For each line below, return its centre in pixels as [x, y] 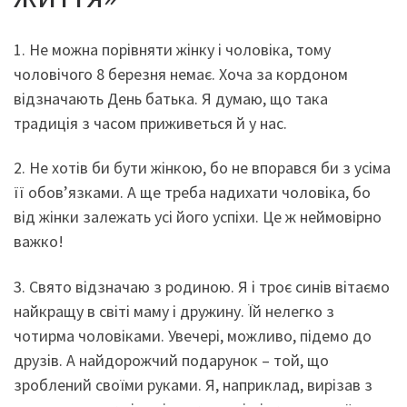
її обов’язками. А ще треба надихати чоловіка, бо [192, 193]
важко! [39, 242]
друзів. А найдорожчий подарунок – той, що [171, 360]
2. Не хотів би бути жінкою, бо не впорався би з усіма [202, 168]
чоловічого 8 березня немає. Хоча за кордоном [181, 74]
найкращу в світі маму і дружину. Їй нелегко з [174, 311]
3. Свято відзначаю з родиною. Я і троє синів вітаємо [202, 286]
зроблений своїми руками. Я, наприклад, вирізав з [193, 384]
